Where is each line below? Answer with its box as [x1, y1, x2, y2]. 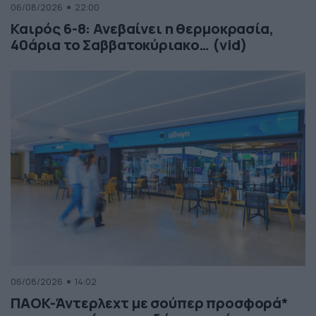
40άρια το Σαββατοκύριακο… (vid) [11, 35, 248, 55]
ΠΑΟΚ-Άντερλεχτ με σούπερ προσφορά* [11, 293, 288, 313]
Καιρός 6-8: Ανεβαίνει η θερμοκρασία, [11, 19, 274, 39]
